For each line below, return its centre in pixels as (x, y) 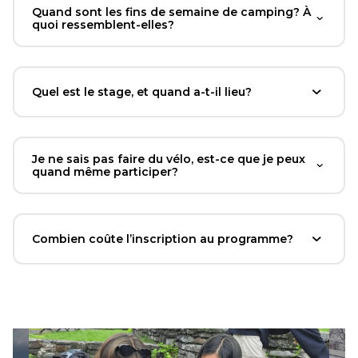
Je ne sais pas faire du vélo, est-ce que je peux (169, 159)
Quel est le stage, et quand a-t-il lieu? (142, 92)
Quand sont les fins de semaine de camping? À (171, 12)
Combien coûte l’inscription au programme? (163, 239)
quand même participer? (105, 172)
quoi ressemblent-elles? (103, 25)
